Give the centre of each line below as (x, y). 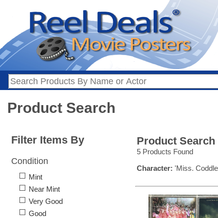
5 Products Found (165, 152)
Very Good (46, 201)
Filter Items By (48, 140)
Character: (155, 168)
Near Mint (44, 189)
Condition (30, 161)
